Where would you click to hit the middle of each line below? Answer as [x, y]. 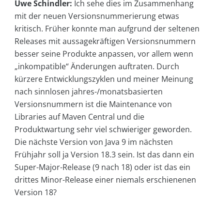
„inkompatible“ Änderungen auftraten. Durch [97, 67]
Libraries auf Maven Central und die [79, 117]
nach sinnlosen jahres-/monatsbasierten [89, 92]
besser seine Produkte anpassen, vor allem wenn [104, 54]
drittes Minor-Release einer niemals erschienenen [105, 180]
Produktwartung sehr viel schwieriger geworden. [103, 130]
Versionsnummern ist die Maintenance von [93, 104]
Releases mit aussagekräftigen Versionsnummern [105, 41]
